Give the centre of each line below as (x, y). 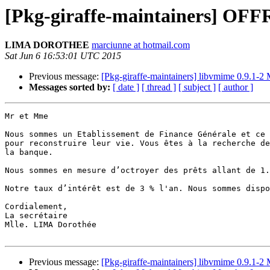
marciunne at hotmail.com (141, 45)
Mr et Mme (27, 116)
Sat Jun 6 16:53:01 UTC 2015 (63, 56)
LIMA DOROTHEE (47, 45)
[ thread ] (159, 87)
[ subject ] (197, 87)
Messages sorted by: (70, 87)
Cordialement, (36, 207)
